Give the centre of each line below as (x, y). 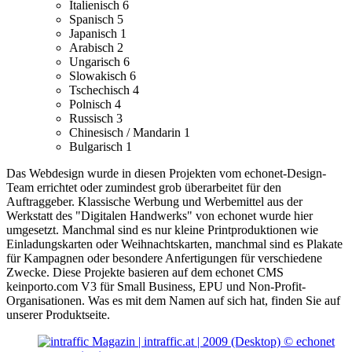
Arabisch (93, 48)
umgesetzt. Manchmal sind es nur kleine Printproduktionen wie (162, 230)
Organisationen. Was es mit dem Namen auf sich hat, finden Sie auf (173, 301)
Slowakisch (99, 76)
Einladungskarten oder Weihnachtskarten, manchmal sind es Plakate (174, 244)
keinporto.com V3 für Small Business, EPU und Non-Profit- (156, 287)
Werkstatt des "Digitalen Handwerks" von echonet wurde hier (159, 216)
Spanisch (93, 20)
